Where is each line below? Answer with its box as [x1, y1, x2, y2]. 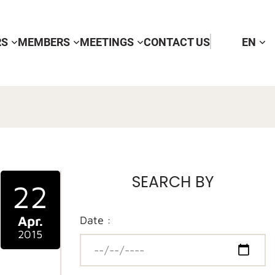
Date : [79, 214, 111, 227]
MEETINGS [80, 36, 134, 48]
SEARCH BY [131, 171, 214, 193]
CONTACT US [144, 36, 210, 48]
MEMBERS [18, 36, 70, 48]
